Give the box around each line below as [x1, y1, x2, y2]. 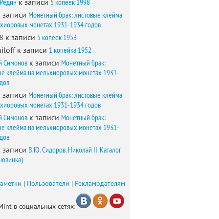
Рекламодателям [75, 179, 125, 188]
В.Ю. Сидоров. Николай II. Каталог [28, 145, 121, 154]
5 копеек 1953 [37, 32, 77, 42]
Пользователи [27, 179, 69, 188]
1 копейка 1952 [49, 45, 91, 55]
